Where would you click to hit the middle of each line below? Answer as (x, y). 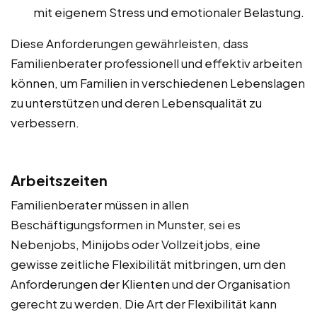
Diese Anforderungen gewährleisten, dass (129, 44)
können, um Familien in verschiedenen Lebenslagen (158, 83)
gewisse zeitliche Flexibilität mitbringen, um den (148, 264)
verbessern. (45, 123)
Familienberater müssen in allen (100, 205)
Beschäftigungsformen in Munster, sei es (126, 225)
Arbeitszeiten (59, 180)
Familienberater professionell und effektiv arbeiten (156, 63)
